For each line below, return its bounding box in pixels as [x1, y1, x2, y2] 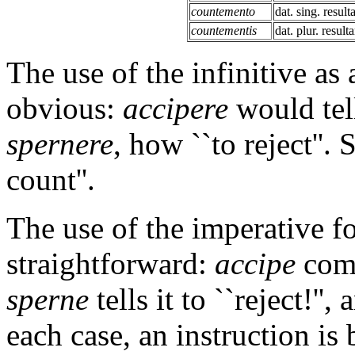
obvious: [6, 90, 123, 125]
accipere [123, 90, 228, 125]
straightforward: [6, 246, 215, 281]
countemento [191, 4, 255, 18]
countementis [191, 23, 257, 37]
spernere [6, 126, 113, 161]
